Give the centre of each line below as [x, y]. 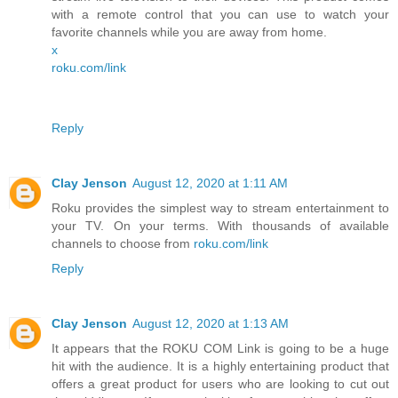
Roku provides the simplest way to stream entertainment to [220, 208]
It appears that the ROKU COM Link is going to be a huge [220, 349]
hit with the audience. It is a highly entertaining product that [220, 366]
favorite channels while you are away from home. [189, 32]
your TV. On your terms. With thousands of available [220, 226]
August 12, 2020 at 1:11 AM [210, 183]
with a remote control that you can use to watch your [220, 15]
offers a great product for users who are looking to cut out [220, 384]
